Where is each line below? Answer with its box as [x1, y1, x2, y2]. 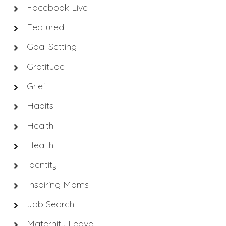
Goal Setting [26, 41, 77, 53]
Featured [26, 21, 64, 33]
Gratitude [26, 61, 65, 73]
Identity [26, 159, 57, 171]
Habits [26, 100, 53, 112]
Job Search [26, 198, 74, 210]
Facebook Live [26, 2, 88, 14]
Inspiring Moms [26, 179, 89, 191]
